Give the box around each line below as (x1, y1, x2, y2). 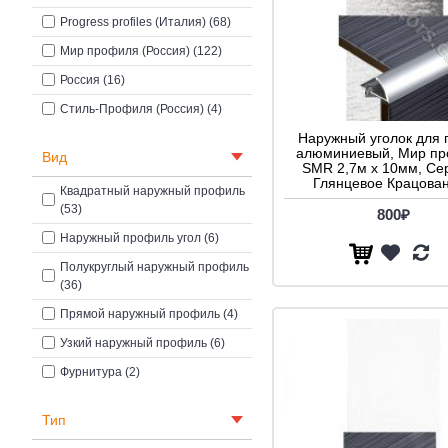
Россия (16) (60, 72, 125, 87)
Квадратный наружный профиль (60, 183, 245, 198)
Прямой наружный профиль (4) (60, 306, 238, 321)
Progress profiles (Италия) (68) (60, 14, 231, 29)
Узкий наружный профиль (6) (60, 335, 225, 350)
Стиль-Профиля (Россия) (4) (60, 101, 222, 116)
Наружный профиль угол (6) (60, 230, 219, 245)
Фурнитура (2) (60, 364, 140, 379)
